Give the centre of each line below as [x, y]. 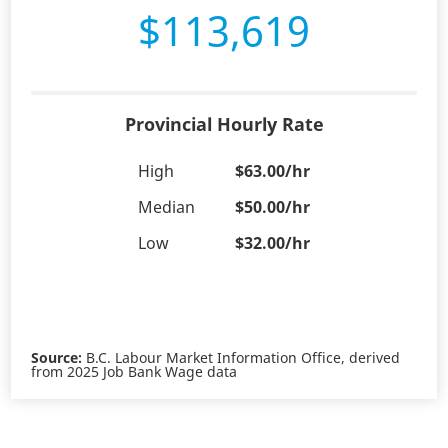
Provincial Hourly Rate [224, 124]
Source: [57, 358]
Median [166, 207]
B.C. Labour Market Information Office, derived [241, 358]
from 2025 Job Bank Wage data [134, 372]
